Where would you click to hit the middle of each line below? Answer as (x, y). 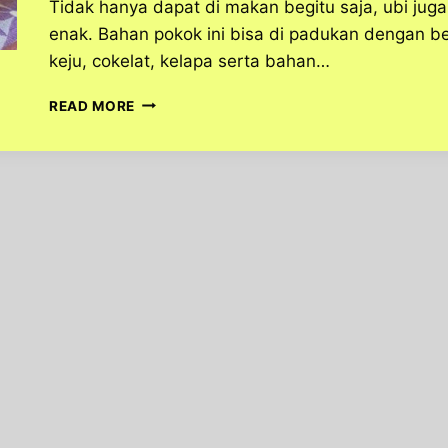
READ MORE (92, 105)
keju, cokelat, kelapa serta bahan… (189, 60)
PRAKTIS (166, 205)
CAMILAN (168, 247)
